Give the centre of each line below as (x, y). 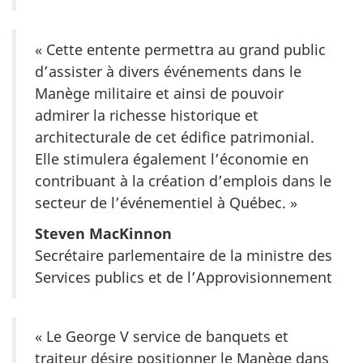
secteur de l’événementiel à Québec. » (166, 202)
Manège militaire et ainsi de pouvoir (159, 93)
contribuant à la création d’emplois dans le (183, 180)
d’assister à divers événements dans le (168, 71)
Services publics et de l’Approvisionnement (184, 278)
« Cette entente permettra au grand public (180, 49)
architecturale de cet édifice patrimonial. (175, 137)
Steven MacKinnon (103, 234)
